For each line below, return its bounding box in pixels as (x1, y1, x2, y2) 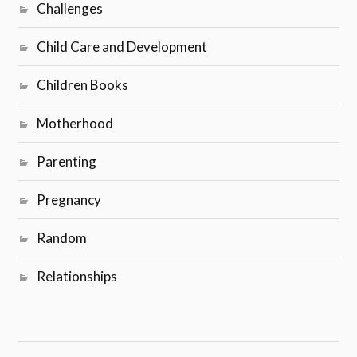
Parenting (37, 153, 97, 171)
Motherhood (37, 115, 114, 132)
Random (37, 229, 88, 247)
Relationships (37, 268, 118, 285)
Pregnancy (37, 191, 102, 209)
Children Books (37, 76, 129, 94)
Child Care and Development (37, 38, 208, 56)
